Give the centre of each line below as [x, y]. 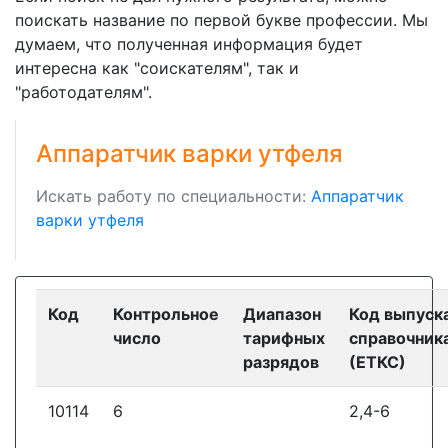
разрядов [281, 362]
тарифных [284, 338]
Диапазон [282, 314]
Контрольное [166, 314]
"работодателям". [83, 92]
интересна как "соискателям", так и [157, 68]
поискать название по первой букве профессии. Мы [221, 20]
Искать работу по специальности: [173, 196]
